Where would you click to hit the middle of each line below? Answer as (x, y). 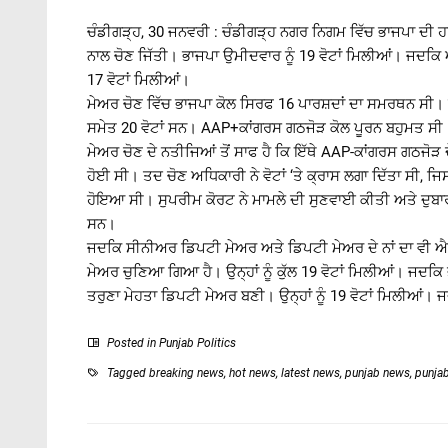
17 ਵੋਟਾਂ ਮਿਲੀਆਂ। (138, 79)
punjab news (377, 372)
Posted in (131, 342)
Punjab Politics (197, 342)
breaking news (186, 372)
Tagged (126, 372)
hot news (252, 372)
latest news (310, 372)
